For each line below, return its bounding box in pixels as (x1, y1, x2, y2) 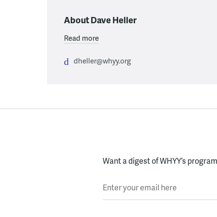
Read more (64, 32, 99, 43)
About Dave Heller (64, 13, 137, 26)
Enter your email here (103, 175, 177, 187)
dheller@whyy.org (74, 55, 131, 66)
